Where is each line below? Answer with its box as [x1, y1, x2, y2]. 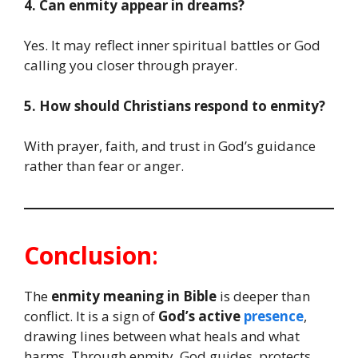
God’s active [158, 307, 244, 325]
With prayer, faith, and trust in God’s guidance [24, 137, 316, 155]
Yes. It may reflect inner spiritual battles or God [24, 36, 320, 54]
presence [244, 307, 304, 325]
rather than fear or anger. [24, 157, 184, 175]
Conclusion [24, 239, 152, 272]
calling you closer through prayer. [24, 56, 237, 74]
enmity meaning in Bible [51, 287, 217, 305]
